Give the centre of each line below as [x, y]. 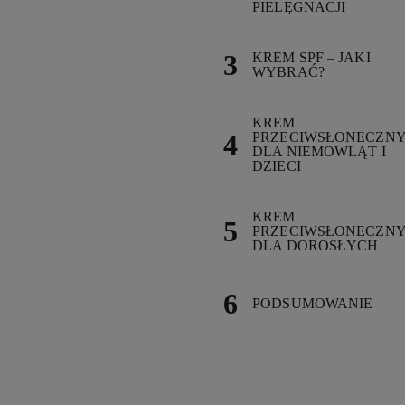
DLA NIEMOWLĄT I [319, 151]
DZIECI [277, 166]
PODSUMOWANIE [313, 303]
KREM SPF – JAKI [311, 57]
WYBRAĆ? [288, 72]
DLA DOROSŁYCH [316, 245]
